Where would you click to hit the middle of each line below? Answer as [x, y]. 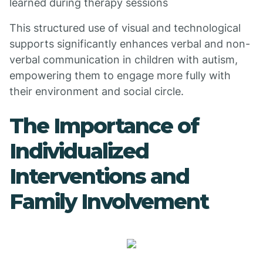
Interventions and [99, 176]
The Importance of [104, 126]
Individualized [79, 151]
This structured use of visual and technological [125, 28]
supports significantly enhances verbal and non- [130, 44]
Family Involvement [109, 201]
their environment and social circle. [97, 91]
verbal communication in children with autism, [124, 60]
